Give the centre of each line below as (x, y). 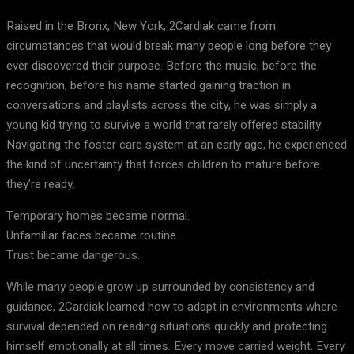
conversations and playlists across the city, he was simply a (162, 105)
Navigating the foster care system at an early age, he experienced (177, 145)
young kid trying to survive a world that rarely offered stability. (165, 125)
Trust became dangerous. (73, 255)
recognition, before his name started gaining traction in (149, 85)
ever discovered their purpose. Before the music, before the (162, 66)
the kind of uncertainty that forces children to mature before (163, 164)
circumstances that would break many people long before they (169, 46)
